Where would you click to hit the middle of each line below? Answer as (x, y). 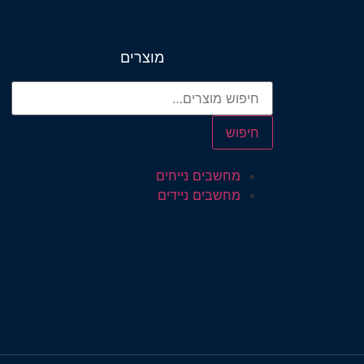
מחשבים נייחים (198, 175)
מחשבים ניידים (199, 195)
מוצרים (142, 57)
